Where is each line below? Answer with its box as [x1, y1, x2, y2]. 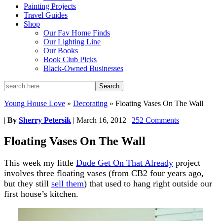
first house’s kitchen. [4, 188, 78, 199]
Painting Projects [24, 2, 76, 10]
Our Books [43, 46, 78, 55]
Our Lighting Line [43, 37, 101, 46]
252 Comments [132, 116, 179, 124]
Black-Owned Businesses [43, 64, 123, 73]
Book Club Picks [43, 55, 97, 64]
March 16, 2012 [76, 116, 126, 124]
